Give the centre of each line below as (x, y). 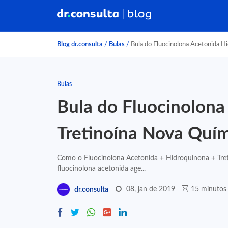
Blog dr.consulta (80, 44)
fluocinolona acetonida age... (101, 169)
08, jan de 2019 (151, 189)
